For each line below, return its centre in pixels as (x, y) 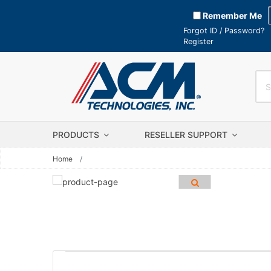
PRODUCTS (77, 135)
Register (198, 41)
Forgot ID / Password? (224, 31)
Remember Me (231, 15)
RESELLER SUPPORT (187, 135)
